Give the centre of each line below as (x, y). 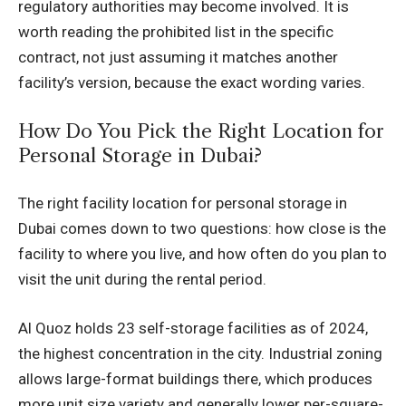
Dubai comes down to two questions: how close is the (202, 229)
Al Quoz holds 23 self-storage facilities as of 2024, (193, 328)
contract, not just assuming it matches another (178, 58)
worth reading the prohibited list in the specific (176, 32)
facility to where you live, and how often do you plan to (203, 254)
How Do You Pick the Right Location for (201, 130)
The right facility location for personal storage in (183, 203)
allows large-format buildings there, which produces (195, 378)
